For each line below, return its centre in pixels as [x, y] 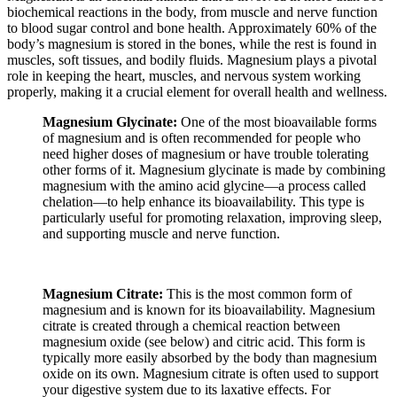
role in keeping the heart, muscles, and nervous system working [184, 76]
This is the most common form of [257, 294]
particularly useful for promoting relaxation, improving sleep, [212, 218]
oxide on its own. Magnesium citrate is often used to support [210, 374]
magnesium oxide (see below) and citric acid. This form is [204, 342]
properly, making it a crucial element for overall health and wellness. [197, 92]
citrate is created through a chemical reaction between [191, 326]
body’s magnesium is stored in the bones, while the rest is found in [192, 44]
